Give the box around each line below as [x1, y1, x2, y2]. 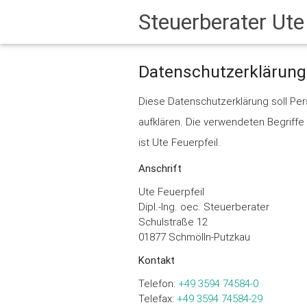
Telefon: [138, 277, 178, 291]
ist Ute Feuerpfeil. [138, 136, 221, 149]
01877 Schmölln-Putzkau [138, 230, 250, 244]
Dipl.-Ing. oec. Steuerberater [138, 200, 269, 214]
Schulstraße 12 [138, 215, 208, 229]
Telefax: [138, 292, 177, 306]
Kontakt [138, 254, 175, 267]
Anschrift [138, 162, 182, 175]
